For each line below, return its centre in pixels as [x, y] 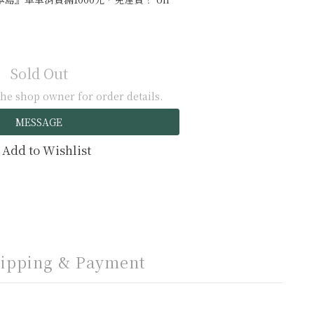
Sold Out [39, 73]
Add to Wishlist [46, 150]
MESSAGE [39, 122]
